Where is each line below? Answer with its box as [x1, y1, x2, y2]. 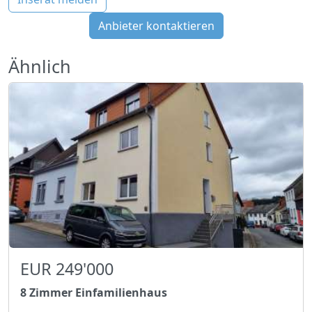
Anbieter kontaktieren [97, 17, 214, 33]
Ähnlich [8, 54, 71, 78]
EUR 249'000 [20, 258, 114, 280]
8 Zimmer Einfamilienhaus [20, 285, 167, 300]
